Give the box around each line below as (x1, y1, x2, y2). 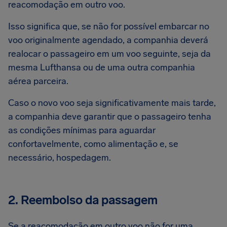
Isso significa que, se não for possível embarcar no (8, 21, 209, 32)
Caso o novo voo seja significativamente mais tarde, (8, 97, 216, 108)
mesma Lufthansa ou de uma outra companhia (8, 62, 195, 73)
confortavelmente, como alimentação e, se (8, 138, 178, 149)
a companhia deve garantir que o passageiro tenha (8, 111, 211, 122)
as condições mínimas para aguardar (8, 125, 156, 136)
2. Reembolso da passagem (8, 193, 158, 207)
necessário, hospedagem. (8, 152, 111, 163)
